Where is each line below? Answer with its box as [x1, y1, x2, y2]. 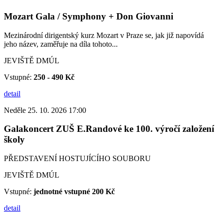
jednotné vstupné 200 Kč [34, 187, 115, 196]
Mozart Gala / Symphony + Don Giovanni [4, 11, 173, 21]
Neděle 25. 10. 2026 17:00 [4, 106, 86, 114]
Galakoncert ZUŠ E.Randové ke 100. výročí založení [4, 124, 214, 134]
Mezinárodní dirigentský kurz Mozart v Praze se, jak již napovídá [4, 31, 204, 39]
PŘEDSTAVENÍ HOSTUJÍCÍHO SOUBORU [4, 154, 151, 163]
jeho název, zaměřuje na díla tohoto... [4, 39, 118, 48]
